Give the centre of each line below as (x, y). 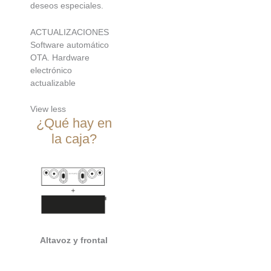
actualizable (53, 83)
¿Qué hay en (74, 123)
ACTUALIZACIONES (70, 32)
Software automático (70, 44)
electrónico (51, 70)
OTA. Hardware (60, 57)
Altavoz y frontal (74, 240)
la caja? (74, 139)
